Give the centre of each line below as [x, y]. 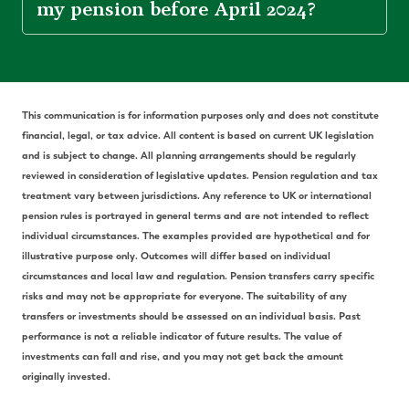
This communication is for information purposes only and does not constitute [200, 115]
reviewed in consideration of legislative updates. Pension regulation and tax [200, 176]
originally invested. [66, 377]
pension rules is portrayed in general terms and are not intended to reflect [195, 216]
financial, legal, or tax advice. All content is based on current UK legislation [198, 136]
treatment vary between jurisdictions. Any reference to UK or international [197, 196]
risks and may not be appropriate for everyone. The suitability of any [184, 296]
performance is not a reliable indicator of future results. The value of [182, 336]
